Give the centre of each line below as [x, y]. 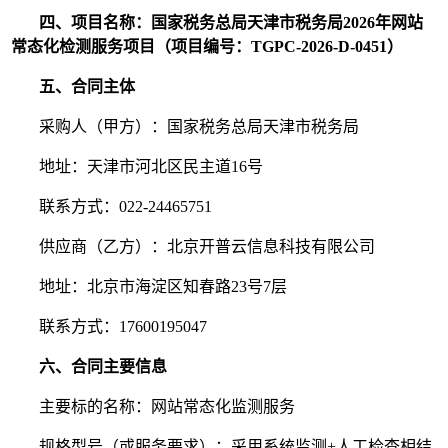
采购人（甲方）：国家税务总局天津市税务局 [185, 127]
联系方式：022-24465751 [112, 207]
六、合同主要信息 [103, 367]
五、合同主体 [87, 87]
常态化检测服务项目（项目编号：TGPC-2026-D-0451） [207, 47]
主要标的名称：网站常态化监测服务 [153, 407]
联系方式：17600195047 [109, 327]
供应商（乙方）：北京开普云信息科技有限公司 [193, 247]
